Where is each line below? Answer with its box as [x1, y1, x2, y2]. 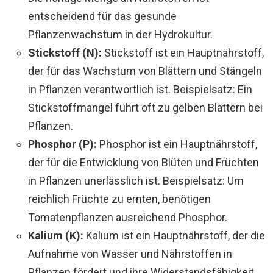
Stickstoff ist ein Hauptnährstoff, [102, 46, 264, 59]
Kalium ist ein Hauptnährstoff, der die [83, 229, 265, 242]
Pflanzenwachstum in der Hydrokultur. [28, 27, 213, 41]
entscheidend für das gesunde [28, 9, 177, 23]
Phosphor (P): [28, 137, 97, 151]
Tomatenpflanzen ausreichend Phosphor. [28, 210, 227, 224]
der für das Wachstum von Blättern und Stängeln [28, 64, 262, 77]
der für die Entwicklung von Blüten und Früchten [28, 155, 259, 169]
